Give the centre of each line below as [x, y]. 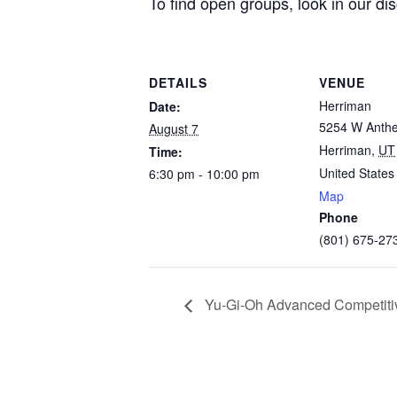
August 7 [174, 128]
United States [357, 173]
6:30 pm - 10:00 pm [204, 174]
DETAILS [178, 82]
